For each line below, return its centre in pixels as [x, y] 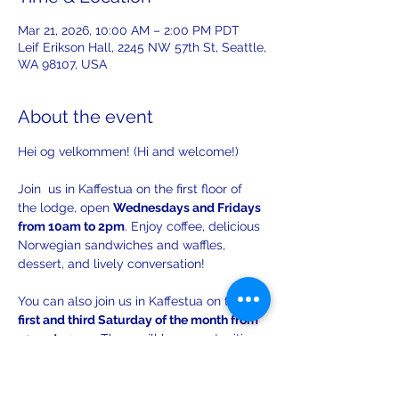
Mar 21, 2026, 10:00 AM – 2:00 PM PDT [129, 30]
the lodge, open [65, 208]
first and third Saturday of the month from [139, 320]
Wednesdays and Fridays [188, 208]
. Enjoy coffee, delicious [194, 226]
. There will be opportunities [177, 338]
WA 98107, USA [62, 64]
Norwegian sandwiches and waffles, [123, 245]
